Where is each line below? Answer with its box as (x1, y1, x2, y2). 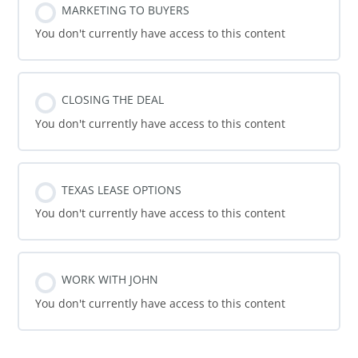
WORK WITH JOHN (62, 272, 159, 288)
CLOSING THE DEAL (62, 92, 165, 108)
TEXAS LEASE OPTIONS (62, 181, 182, 197)
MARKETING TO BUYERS (62, 2, 190, 18)
